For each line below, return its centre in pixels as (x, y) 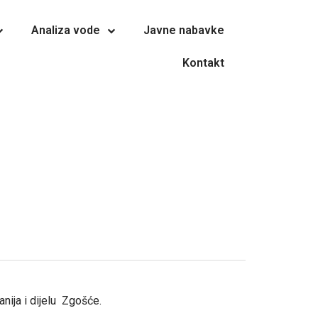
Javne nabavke (183, 30)
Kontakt (203, 63)
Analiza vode (65, 30)
